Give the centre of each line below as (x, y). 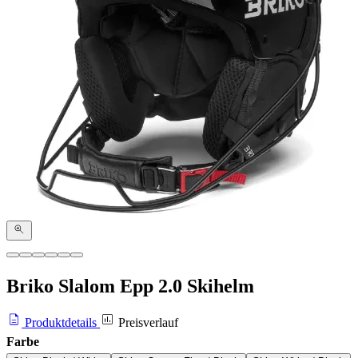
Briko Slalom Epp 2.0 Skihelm (130, 286)
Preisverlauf (147, 323)
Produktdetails (61, 323)
